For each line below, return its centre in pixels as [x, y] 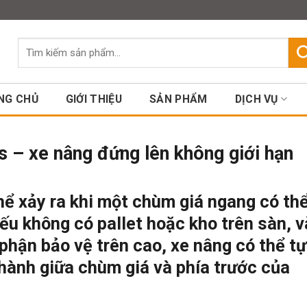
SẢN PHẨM [179, 99]
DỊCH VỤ [256, 99]
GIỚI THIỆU [94, 99]
